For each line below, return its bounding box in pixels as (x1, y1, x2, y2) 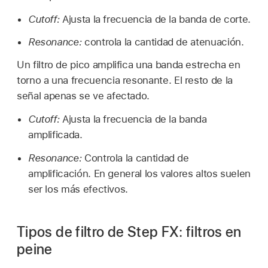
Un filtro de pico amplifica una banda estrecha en (17, 59, 240, 71)
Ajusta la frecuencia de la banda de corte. (59, 13, 251, 25)
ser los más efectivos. (28, 182, 129, 195)
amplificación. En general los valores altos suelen (28, 167, 251, 179)
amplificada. (28, 128, 83, 141)
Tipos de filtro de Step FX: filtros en (17, 223, 242, 240)
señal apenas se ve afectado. (17, 90, 150, 102)
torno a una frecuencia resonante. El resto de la (17, 74, 233, 87)
